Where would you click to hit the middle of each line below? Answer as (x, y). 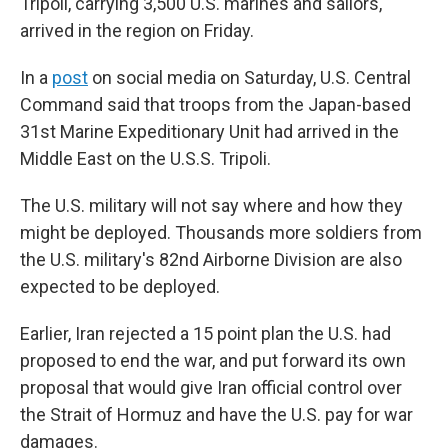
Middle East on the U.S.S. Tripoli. (145, 158)
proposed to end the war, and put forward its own (213, 360)
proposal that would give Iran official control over (211, 387)
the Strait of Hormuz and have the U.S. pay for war (216, 414)
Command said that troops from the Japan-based (215, 104)
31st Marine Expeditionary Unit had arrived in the (209, 131)
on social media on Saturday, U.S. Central (249, 77)
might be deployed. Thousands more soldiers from (221, 232)
